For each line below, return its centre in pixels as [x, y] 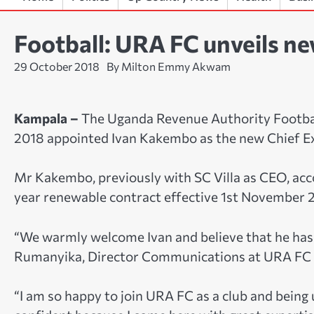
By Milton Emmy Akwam [169, 66]
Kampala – [46, 118]
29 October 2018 [57, 66]
